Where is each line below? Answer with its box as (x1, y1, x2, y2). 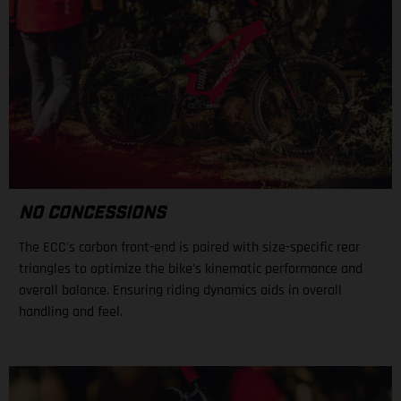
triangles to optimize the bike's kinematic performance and (19, 259, 363, 278)
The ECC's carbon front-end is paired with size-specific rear (19, 237, 360, 257)
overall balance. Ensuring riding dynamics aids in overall (19, 280, 342, 300)
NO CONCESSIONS (19, 203, 166, 222)
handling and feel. (19, 302, 123, 321)
